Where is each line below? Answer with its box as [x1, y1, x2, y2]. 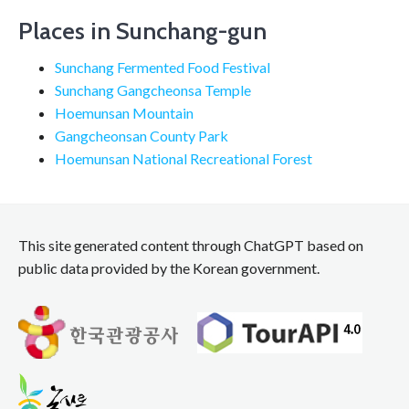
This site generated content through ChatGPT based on [18, 236, 363, 255]
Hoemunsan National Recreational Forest [55, 150, 312, 168]
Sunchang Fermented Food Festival [55, 58, 270, 77]
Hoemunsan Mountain [55, 104, 194, 122]
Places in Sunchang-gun [18, 16, 267, 47]
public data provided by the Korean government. [18, 259, 320, 278]
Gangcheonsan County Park [55, 127, 228, 145]
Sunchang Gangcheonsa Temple [55, 81, 251, 100]
